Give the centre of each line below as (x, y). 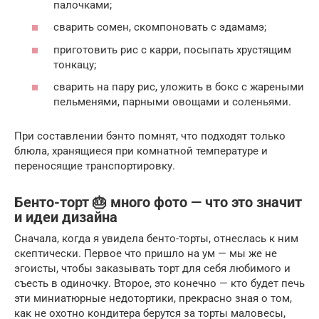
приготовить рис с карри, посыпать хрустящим (172, 49)
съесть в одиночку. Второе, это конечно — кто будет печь (159, 284)
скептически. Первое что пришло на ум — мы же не (146, 254)
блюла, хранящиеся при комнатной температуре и (141, 151)
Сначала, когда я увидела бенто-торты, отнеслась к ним (156, 239)
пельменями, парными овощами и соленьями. (172, 102)
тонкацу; (75, 64)
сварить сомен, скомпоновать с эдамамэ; (160, 27)
